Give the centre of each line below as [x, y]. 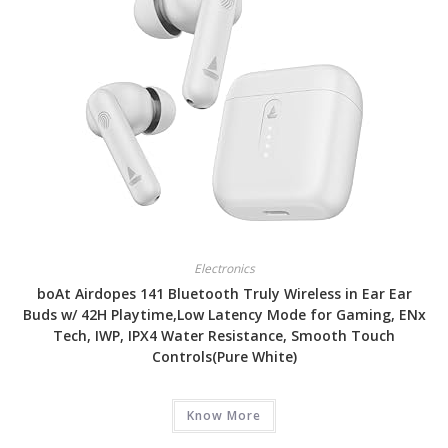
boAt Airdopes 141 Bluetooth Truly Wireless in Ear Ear [224, 293]
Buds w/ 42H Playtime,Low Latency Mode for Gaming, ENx [224, 314]
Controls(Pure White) [224, 356]
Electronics [224, 268]
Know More [224, 415]
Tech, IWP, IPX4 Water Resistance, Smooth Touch [224, 335]
